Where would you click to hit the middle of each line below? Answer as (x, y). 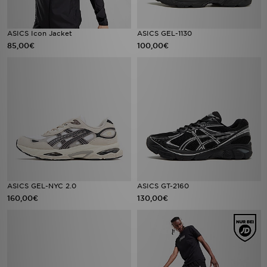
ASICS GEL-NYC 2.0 (42, 186)
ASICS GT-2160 (163, 186)
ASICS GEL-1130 (164, 33)
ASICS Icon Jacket (40, 33)
